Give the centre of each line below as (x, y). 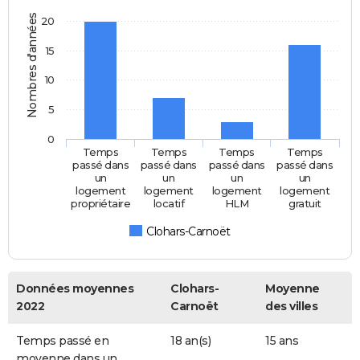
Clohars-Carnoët (188, 231)
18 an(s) (190, 340)
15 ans (282, 340)
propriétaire (101, 203)
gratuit (305, 203)
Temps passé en (62, 340)
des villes (291, 306)
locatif (169, 203)
